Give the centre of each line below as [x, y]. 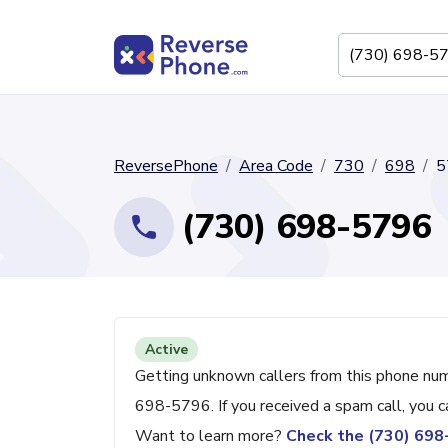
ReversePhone [166, 166]
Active [166, 349]
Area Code [276, 166]
